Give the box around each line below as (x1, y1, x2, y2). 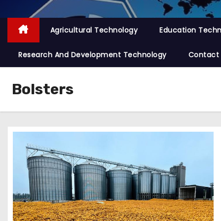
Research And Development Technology (18, 50, 167, 60)
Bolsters (12, 80, 74, 98)
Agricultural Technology (50, 25, 138, 35)
